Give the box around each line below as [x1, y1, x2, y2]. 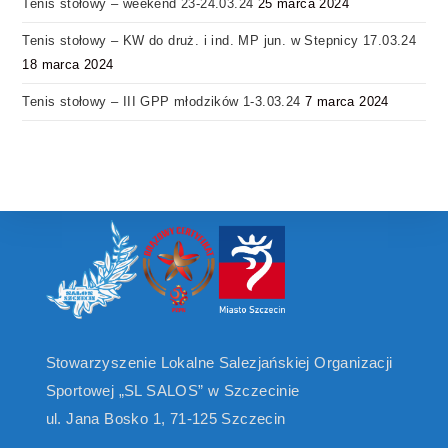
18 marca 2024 [22, 56, 114, 72]
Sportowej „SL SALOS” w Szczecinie [45, 381, 300, 399]
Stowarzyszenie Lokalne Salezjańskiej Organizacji [45, 353, 393, 371]
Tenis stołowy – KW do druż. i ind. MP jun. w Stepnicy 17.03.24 [22, 32, 417, 48]
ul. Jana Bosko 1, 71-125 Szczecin [45, 409, 286, 427]
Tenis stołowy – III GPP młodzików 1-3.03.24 [22, 93, 301, 109]
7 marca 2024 [305, 93, 389, 109]
